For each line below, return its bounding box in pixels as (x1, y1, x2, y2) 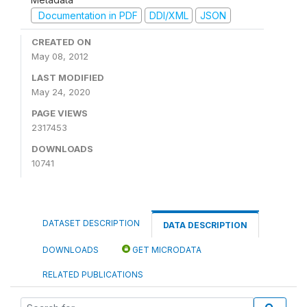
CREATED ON (32, 36, 91, 47)
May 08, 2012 (32, 51, 88, 62)
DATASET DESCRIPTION (42, 218, 140, 228)
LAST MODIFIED (32, 72, 104, 83)
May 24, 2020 (32, 86, 90, 97)
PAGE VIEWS (32, 108, 88, 119)
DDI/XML (149, 9, 188, 21)
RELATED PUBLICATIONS (42, 269, 143, 280)
